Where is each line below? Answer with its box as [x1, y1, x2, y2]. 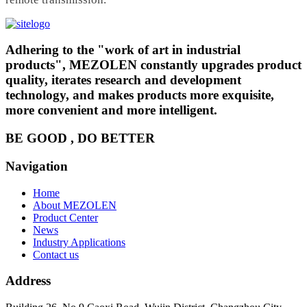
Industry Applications [33, 236, 125, 248]
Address [5, 273, 51, 288]
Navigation [5, 158, 68, 173]
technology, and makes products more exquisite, [5, 88, 274, 103]
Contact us [33, 248, 79, 260]
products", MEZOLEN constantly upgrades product [5, 58, 302, 73]
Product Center [33, 211, 98, 223]
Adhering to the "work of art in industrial [5, 42, 241, 58]
